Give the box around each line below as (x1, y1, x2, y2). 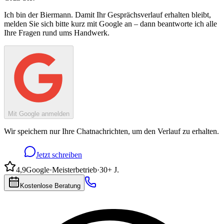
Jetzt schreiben (36, 150, 82, 159)
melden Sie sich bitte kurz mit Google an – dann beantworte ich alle (4, 19, 217, 28)
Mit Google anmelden (8, 109, 69, 117)
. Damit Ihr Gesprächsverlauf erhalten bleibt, (71, 10, 211, 19)
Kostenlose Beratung (20, 181, 80, 189)
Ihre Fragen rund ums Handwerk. (4, 28, 109, 37)
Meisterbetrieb (52, 165, 97, 174)
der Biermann (28, 10, 71, 19)
